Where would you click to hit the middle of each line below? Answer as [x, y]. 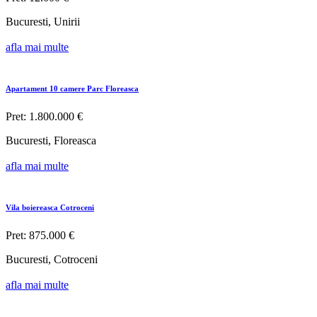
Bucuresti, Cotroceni [52, 260]
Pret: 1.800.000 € [44, 117]
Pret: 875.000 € [40, 236]
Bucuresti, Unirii [43, 22]
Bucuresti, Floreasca [51, 141]
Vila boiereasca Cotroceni [50, 208]
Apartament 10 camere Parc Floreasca [72, 89]
